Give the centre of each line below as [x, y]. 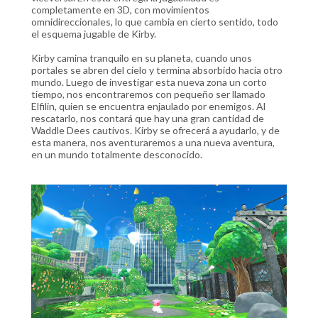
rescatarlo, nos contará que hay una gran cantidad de [148, 118]
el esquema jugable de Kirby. [95, 33]
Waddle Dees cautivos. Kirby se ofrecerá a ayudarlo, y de [155, 130]
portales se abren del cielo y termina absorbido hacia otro [157, 70]
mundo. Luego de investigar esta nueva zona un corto [149, 82]
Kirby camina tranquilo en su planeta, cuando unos [142, 57]
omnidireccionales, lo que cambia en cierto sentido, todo [155, 21]
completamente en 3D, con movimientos [120, 9]
